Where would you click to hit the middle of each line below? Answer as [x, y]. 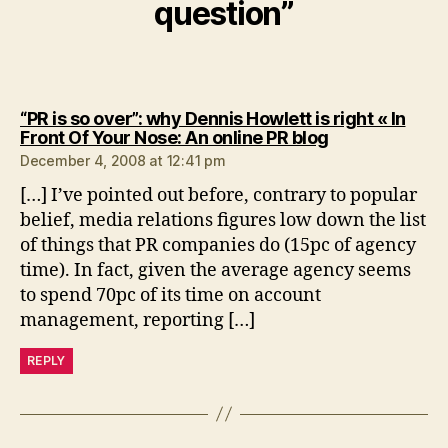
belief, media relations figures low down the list [223, 220]
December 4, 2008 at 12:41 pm [123, 160]
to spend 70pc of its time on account [170, 295]
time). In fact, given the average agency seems [215, 270]
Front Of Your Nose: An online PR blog [174, 137]
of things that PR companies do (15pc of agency [218, 245]
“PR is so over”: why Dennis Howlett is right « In [213, 118]
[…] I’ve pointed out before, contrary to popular [218, 195]
